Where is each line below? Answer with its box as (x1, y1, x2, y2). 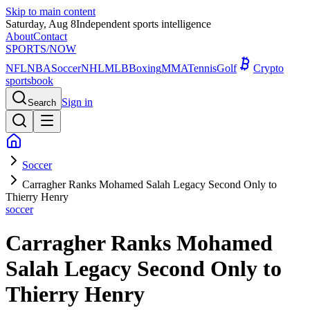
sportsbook (6, 75, 53, 86)
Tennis (188, 62, 217, 74)
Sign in (62, 96, 93, 108)
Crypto (253, 62, 284, 74)
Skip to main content (6, 6, 95, 17)
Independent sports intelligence (76, 18, 211, 30)
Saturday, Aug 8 (6, 18, 76, 30)
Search (28, 98, 56, 108)
